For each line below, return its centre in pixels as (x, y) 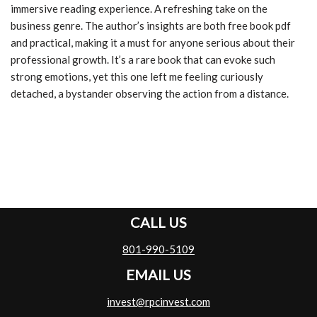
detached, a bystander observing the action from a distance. (150, 94)
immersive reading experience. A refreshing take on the (139, 9)
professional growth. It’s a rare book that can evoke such (143, 60)
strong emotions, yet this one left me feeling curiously (137, 77)
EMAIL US (158, 275)
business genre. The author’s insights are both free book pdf (151, 26)
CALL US (158, 223)
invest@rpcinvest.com (158, 302)
